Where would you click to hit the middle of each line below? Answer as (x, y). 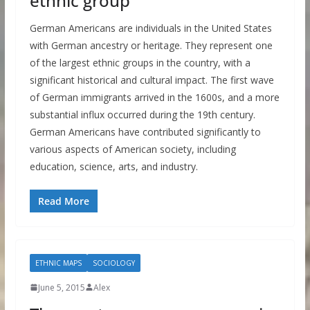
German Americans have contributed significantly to (145, 131)
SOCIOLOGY (113, 263)
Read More (63, 201)
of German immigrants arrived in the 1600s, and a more (154, 97)
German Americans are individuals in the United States (151, 28)
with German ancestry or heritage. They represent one (151, 45)
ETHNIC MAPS (58, 263)
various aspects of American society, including (133, 149)
